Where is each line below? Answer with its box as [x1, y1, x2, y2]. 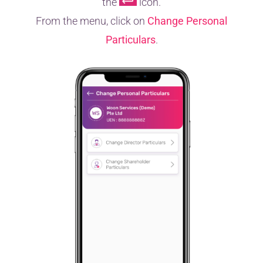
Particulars [105, 33, 156, 46]
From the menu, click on [36, 15, 147, 28]
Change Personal [147, 15, 227, 28]
